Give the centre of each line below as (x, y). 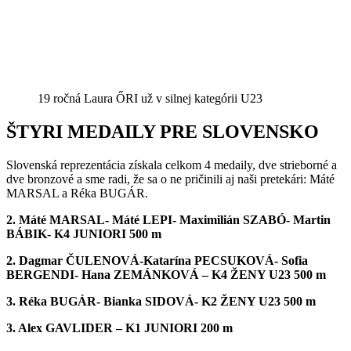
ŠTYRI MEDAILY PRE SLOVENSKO (163, 132)
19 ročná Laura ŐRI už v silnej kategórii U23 (150, 99)
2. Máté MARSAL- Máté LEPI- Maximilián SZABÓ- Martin (168, 219)
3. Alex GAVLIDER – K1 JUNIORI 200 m (119, 327)
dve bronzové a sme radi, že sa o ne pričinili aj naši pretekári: (158, 179)
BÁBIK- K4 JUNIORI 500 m (84, 233)
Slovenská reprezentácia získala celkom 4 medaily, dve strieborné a (172, 165)
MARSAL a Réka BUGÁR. (77, 193)
